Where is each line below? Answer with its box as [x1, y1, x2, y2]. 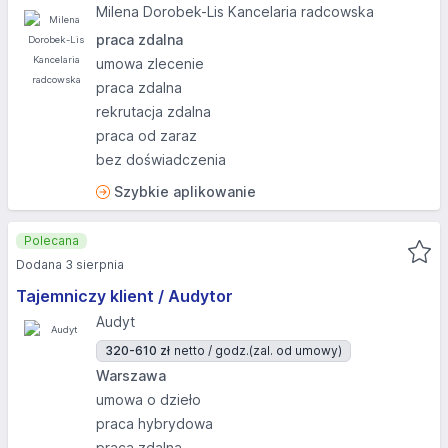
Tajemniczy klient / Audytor [16, 286, 233, 306]
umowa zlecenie [96, 55, 204, 72]
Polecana [24, 233, 79, 248]
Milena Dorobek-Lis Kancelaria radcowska [96, 3, 374, 20]
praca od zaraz [96, 127, 197, 144]
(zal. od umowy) [249, 343, 342, 358]
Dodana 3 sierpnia [16, 257, 124, 272]
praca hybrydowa [96, 415, 213, 432]
